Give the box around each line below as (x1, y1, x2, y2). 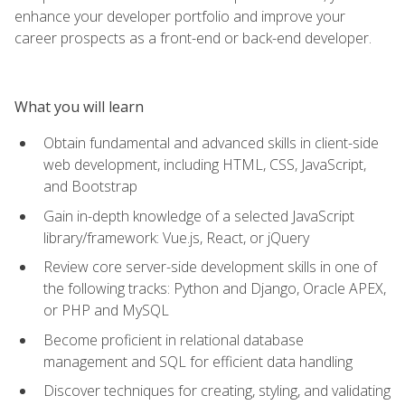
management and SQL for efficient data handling (43, 351, 353, 372)
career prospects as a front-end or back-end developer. (14, 27, 372, 48)
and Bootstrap (43, 175, 137, 196)
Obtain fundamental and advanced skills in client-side (43, 132, 379, 153)
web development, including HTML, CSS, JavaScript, (43, 154, 366, 174)
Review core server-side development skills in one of (43, 257, 377, 278)
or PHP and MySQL (43, 300, 169, 321)
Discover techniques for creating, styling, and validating (43, 381, 391, 401)
